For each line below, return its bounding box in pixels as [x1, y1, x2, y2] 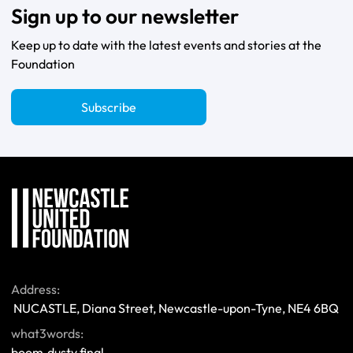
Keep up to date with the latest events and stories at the [11, 38, 321, 52]
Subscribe [81, 100, 136, 114]
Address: [11, 282, 62, 296]
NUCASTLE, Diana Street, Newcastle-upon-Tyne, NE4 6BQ [13, 301, 341, 315]
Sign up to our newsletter [11, 3, 239, 28]
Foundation [11, 57, 75, 71]
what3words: [11, 326, 86, 340]
